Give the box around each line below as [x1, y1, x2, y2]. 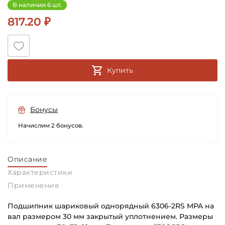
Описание [8, 155, 47, 164]
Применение [8, 181, 59, 190]
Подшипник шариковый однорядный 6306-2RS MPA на [8, 201, 214, 211]
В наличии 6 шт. [13, 1, 62, 9]
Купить [107, 66, 133, 75]
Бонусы [30, 105, 58, 115]
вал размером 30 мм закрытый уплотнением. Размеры [8, 212, 213, 221]
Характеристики [8, 168, 72, 177]
